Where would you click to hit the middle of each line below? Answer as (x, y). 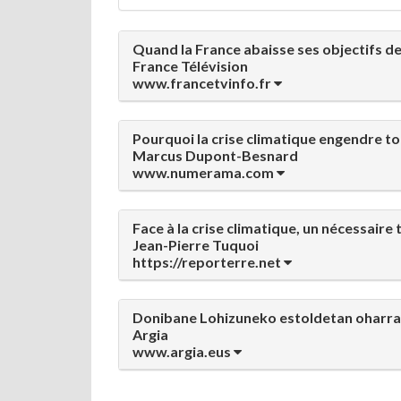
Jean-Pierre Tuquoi (196, 245)
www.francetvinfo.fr (203, 83)
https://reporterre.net (208, 262)
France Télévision (190, 66)
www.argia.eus (183, 351)
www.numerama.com (205, 172)
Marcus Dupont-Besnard (215, 155)
